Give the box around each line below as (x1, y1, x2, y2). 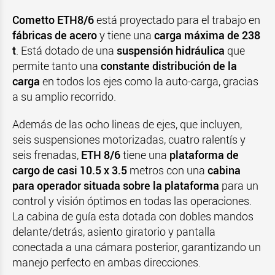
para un (219, 178, 258, 193)
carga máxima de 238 (154, 28, 260, 42)
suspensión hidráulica (117, 43, 225, 58)
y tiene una (97, 28, 154, 42)
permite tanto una (12, 58, 101, 73)
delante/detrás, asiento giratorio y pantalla (12, 224, 215, 239)
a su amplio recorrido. (12, 89, 116, 104)
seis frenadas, (12, 147, 81, 162)
